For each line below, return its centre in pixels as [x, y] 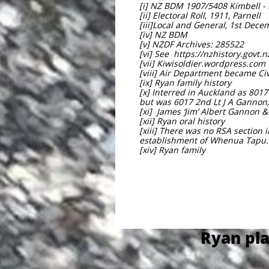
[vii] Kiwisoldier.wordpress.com [202, 63]
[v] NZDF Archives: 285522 [192, 44]
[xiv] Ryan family [172, 150]
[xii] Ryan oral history [182, 121]
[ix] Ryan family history [185, 83]
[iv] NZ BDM [163, 35]
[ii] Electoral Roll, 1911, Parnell [200, 15]
